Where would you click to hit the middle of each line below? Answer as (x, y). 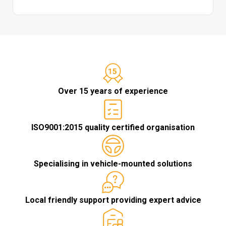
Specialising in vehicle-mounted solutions (113, 163)
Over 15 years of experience (113, 91)
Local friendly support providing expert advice (113, 200)
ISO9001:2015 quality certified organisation (113, 127)
